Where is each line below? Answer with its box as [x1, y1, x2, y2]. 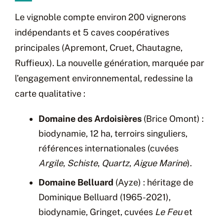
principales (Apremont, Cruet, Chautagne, [15, 42, 183, 53]
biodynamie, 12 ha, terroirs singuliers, [38, 128, 187, 139]
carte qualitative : [15, 88, 85, 99]
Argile [38, 157, 63, 168]
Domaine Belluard [38, 177, 113, 187]
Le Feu [155, 206, 182, 217]
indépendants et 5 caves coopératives [15, 27, 169, 38]
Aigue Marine [133, 157, 187, 168]
